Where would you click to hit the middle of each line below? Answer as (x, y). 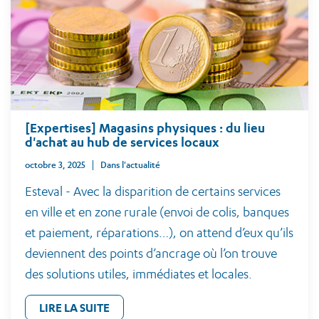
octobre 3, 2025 (55, 165)
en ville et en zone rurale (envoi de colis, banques (157, 212)
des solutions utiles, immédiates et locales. (138, 274)
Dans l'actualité (134, 165)
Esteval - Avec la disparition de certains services (153, 191)
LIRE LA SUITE (74, 308)
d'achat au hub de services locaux (122, 142)
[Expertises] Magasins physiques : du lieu (145, 128)
